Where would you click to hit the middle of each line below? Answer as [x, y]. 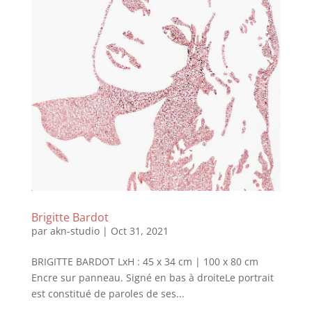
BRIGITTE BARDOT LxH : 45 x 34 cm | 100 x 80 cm [145, 262]
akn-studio [75, 231]
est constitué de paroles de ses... [108, 294]
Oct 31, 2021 [139, 231]
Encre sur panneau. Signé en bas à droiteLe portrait [152, 278]
